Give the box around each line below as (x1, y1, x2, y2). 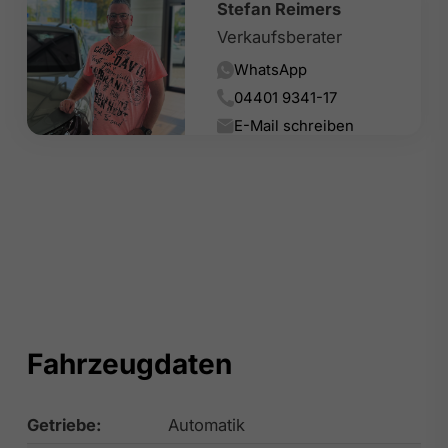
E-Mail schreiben (234, 116, 355, 135)
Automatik (167, 414, 245, 435)
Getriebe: (26, 414, 102, 435)
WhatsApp (234, 60, 308, 79)
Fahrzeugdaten (26, 346, 232, 381)
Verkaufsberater (216, 27, 342, 48)
